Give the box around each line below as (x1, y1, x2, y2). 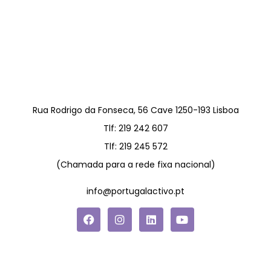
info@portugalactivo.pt (87, 185, 184, 198)
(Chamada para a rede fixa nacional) (56, 158, 215, 171)
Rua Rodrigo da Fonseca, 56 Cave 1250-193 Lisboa (32, 104, 239, 117)
